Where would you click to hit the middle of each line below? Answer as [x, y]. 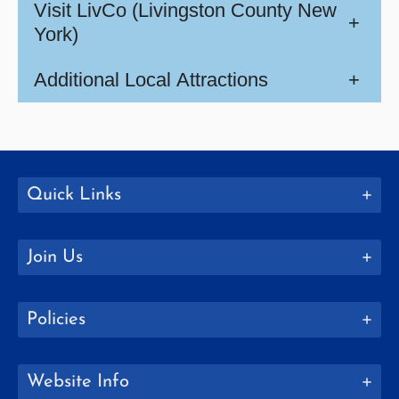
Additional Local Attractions [151, 80]
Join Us [55, 257]
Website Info [78, 382]
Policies [56, 319]
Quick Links [74, 195]
